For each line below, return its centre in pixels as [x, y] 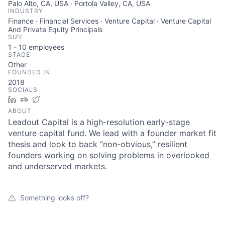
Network [156, 208]
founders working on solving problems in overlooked [109, 155]
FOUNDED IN [29, 72]
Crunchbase [51, 99]
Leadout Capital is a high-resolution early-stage [99, 122]
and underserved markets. [58, 166]
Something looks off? [54, 198]
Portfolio [157, 181]
